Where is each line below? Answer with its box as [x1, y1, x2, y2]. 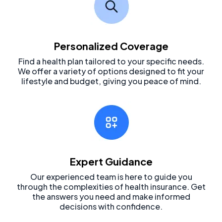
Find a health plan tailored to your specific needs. [18, 55, 204, 66]
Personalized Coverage [54, 39, 168, 52]
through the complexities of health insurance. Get [16, 181, 206, 192]
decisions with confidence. [59, 201, 163, 212]
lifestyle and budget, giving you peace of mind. [21, 75, 201, 86]
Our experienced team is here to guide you [30, 171, 192, 182]
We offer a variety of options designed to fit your [18, 65, 204, 76]
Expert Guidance [69, 155, 153, 167]
